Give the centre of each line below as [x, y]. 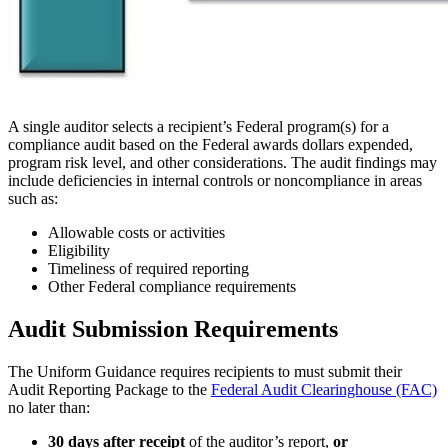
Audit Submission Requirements [173, 328]
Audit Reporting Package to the [109, 389]
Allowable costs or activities [136, 232]
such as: [33, 198]
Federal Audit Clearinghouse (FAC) [324, 389]
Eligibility [79, 250]
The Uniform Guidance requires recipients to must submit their [205, 371]
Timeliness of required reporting [148, 268]
